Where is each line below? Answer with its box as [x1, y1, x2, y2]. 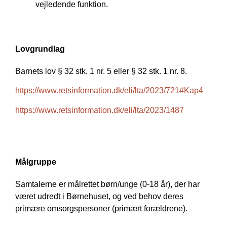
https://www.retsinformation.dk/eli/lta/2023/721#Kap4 [15, 86, 203, 95]
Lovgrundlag [15, 44, 65, 53]
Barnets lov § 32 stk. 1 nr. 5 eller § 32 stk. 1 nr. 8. [15, 66, 187, 75]
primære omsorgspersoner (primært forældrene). [15, 204, 187, 213]
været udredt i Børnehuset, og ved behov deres [15, 192, 183, 201]
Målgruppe [15, 157, 56, 166]
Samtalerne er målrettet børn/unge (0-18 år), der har [15, 179, 200, 188]
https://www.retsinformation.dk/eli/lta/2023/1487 [15, 105, 184, 115]
